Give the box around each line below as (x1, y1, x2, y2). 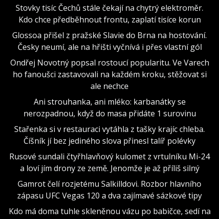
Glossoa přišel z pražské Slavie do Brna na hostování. (12, 29, 207, 41)
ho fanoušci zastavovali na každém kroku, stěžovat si (12, 68, 207, 80)
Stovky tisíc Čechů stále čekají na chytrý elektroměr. (16, 2, 203, 13)
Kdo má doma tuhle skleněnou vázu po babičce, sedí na (8, 205, 211, 217)
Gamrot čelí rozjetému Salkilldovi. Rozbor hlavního (18, 178, 201, 189)
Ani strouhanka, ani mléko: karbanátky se (33, 96, 186, 107)
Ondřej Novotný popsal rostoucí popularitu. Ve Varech (10, 57, 209, 68)
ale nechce (90, 80, 129, 91)
